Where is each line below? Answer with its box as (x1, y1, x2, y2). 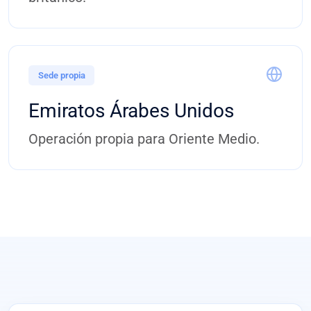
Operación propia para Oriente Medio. (28, 130, 260, 147)
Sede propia (37, 69, 85, 81)
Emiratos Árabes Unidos (28, 99, 234, 122)
